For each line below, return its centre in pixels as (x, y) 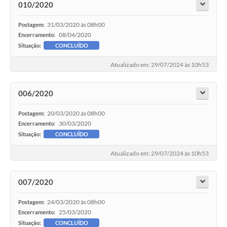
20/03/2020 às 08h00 (76, 113)
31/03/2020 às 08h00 (76, 25)
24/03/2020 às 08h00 (76, 202)
